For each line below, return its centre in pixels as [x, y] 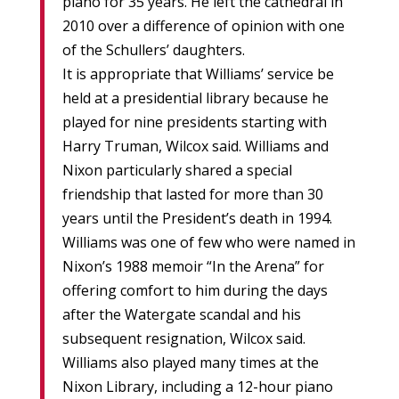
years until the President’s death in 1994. [197, 219]
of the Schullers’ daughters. [153, 50]
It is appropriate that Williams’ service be [198, 74]
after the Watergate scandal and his [181, 315]
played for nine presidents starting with [194, 122]
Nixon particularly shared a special [177, 171]
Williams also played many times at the [190, 363]
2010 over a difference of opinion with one [203, 26]
